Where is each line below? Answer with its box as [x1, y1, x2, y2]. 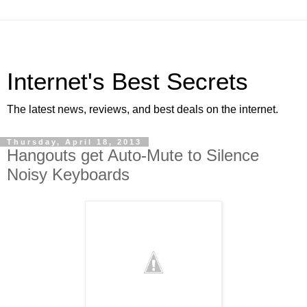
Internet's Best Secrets [7, 69, 248, 95]
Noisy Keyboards [7, 165, 130, 184]
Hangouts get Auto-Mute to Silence [7, 146, 259, 164]
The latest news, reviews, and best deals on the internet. [7, 103, 278, 115]
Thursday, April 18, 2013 [7, 138, 142, 146]
